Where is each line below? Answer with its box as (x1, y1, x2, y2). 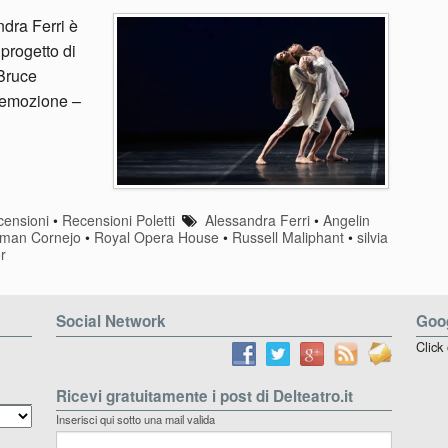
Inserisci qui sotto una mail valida (55, 411, 215, 428)
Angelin (322, 209, 370, 230)
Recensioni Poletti (61, 209, 175, 230)
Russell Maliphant (232, 226, 344, 247)
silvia (357, 226, 388, 247)
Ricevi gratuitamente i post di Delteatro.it (55, 384, 353, 407)
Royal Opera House (94, 226, 219, 247)
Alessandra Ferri (204, 209, 310, 230)
